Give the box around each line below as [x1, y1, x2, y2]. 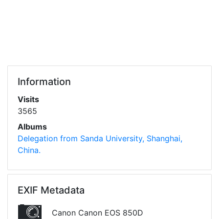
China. [18, 145, 41, 155]
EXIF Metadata [18, 184, 85, 197]
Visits [18, 94, 39, 105]
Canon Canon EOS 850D [49, 208, 143, 218]
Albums [18, 122, 47, 132]
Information [18, 76, 71, 88]
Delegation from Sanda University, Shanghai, [18, 133, 182, 144]
